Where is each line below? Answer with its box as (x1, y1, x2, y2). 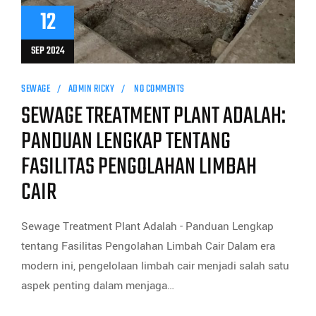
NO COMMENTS (132, 81, 185, 98)
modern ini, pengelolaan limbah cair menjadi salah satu (21, 258, 289, 274)
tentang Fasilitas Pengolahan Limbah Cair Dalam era (21, 238, 275, 255)
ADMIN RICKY (68, 81, 114, 98)
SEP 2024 (31, 43, 64, 60)
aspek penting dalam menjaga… (21, 278, 174, 294)
